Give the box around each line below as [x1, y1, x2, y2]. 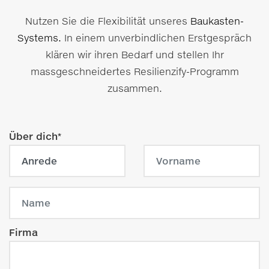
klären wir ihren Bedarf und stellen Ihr [45, 48, 224, 60]
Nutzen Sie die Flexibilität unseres [25, 14, 190, 26]
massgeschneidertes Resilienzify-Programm [30, 65, 239, 77]
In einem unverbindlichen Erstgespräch [61, 31, 252, 43]
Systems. [17, 31, 61, 43]
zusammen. [107, 82, 162, 94]
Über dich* [9, 130, 61, 142]
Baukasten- [190, 14, 244, 26]
